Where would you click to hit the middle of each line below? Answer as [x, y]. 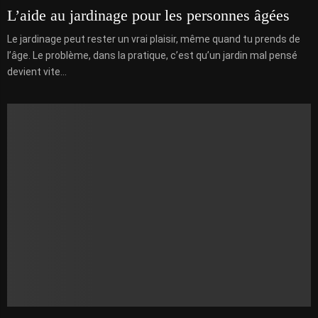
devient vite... [37, 72]
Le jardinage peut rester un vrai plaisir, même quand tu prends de [154, 39]
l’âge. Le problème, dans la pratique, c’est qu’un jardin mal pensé [152, 56]
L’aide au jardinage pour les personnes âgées [148, 16]
